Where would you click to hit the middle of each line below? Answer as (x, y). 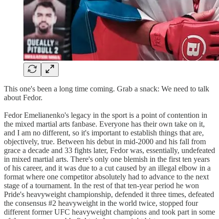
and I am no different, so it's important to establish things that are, (104, 132)
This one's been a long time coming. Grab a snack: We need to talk (107, 88)
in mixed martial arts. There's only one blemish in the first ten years (107, 159)
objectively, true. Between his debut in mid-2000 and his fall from (105, 141)
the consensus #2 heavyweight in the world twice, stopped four (101, 203)
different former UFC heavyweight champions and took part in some (109, 212)
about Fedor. (23, 97)
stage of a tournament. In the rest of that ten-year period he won (101, 185)
